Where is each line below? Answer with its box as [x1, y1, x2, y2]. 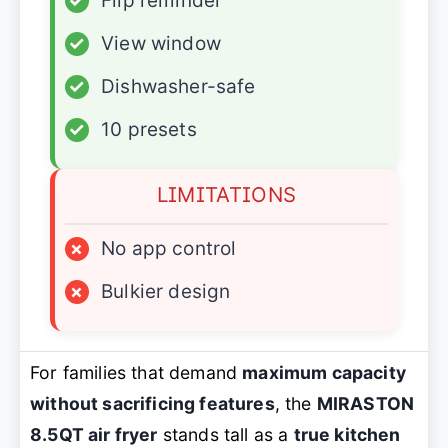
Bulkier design [101, 279, 231, 303]
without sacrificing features [30, 392, 275, 414]
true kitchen [293, 423, 401, 445]
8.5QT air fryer [30, 423, 158, 445]
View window [101, 31, 221, 55]
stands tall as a [157, 423, 294, 445]
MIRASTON [316, 392, 415, 414]
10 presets [101, 117, 197, 141]
